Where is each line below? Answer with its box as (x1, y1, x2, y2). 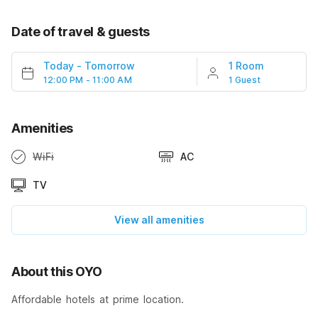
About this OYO (11, 264, 103, 280)
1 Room (228, 60, 264, 72)
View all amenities (114, 214, 204, 226)
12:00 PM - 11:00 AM (43, 75, 132, 86)
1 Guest (228, 75, 261, 86)
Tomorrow (84, 60, 135, 72)
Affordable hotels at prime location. (11, 293, 184, 306)
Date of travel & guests (11, 24, 150, 40)
